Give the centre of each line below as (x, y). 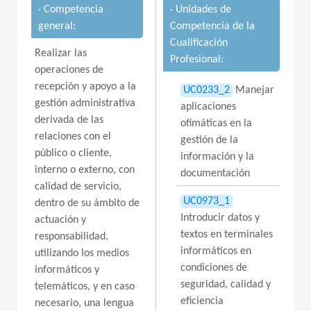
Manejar (253, 90)
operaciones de (69, 70)
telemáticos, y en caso (85, 287)
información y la (217, 157)
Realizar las (61, 53)
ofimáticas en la (216, 124)
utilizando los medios (82, 253)
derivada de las (69, 120)
